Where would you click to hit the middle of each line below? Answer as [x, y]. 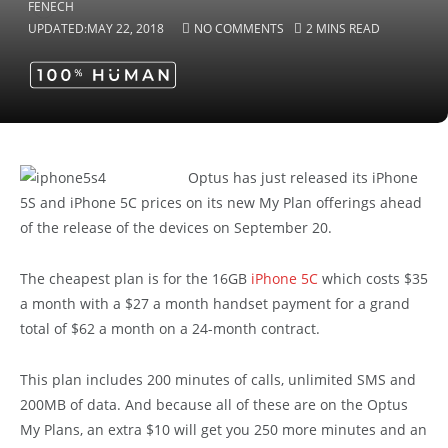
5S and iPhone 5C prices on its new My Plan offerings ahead [221, 202]
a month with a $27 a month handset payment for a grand [215, 303]
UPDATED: [57, 28]
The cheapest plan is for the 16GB [135, 278]
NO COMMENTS [239, 28]
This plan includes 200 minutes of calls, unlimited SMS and [218, 379]
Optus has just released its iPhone [303, 177]
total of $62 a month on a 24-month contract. [170, 328]
